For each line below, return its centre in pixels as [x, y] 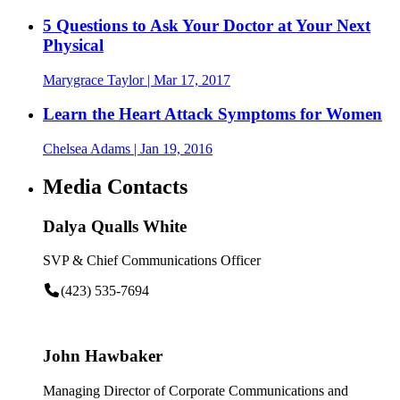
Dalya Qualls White [115, 226]
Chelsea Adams [87, 148]
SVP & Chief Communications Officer [152, 261]
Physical [73, 45]
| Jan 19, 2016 [171, 148]
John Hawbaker [103, 356]
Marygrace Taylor [93, 79]
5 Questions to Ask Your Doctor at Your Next [207, 25]
